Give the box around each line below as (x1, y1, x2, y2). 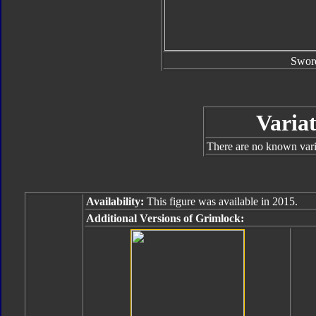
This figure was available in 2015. (144, 195, 298, 207)
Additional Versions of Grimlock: (86, 212, 244, 224)
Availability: (86, 195, 144, 207)
